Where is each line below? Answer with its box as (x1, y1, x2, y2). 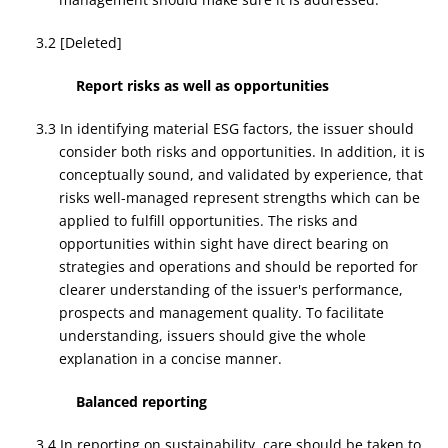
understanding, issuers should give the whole (58, 326, 366, 345)
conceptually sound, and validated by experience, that (58, 165, 423, 184)
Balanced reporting (76, 392, 208, 411)
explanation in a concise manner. (58, 349, 282, 368)
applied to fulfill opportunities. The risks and (58, 211, 358, 230)
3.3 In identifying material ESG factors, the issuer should (36, 119, 415, 138)
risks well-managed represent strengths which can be (58, 188, 420, 207)
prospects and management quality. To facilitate (58, 303, 384, 322)
